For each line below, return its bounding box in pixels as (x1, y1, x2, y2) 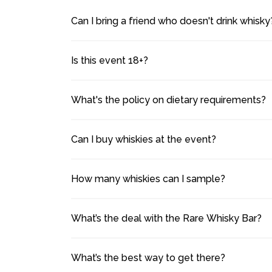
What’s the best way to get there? (71, 251, 225, 263)
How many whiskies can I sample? (71, 172, 225, 185)
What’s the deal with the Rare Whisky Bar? (71, 212, 262, 224)
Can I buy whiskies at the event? (71, 133, 216, 145)
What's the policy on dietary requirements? (71, 93, 266, 106)
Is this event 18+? (71, 54, 148, 66)
